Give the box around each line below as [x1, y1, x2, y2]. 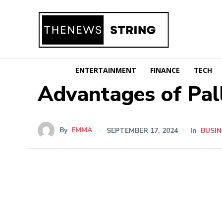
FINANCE [150, 65, 180, 75]
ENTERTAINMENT [75, 65, 136, 75]
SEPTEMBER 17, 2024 [106, 125, 178, 135]
